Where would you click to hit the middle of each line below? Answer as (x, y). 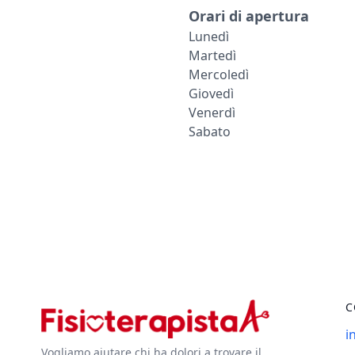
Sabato (210, 131)
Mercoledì (219, 74)
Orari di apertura (249, 15)
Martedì (212, 55)
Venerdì (212, 112)
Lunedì (209, 36)
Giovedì (211, 93)
